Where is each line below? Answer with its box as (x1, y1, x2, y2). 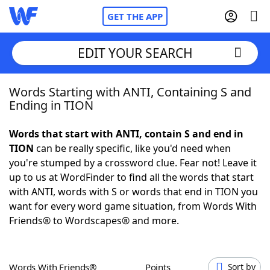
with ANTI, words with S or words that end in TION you (9, 185, 258, 198)
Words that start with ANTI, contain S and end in (9, 127, 243, 140)
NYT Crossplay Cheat (33, 150, 127, 163)
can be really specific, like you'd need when (34, 142, 231, 155)
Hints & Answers (125, 216, 201, 230)
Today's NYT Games (33, 216, 125, 230)
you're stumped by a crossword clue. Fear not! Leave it (9, 156, 257, 169)
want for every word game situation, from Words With (9, 199, 257, 213)
